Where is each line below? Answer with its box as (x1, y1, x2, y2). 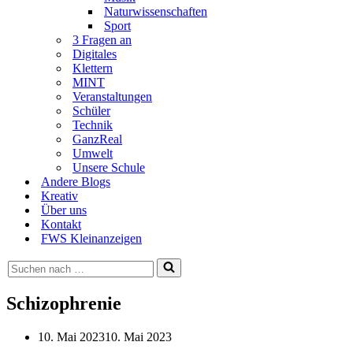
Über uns (41, 203, 87, 217)
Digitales (72, 47, 117, 61)
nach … (7, 272, 46, 285)
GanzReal (72, 132, 122, 146)
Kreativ (41, 189, 78, 203)
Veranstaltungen (72, 90, 152, 103)
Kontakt (41, 217, 81, 231)
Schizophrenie (6, 292, 121, 314)
